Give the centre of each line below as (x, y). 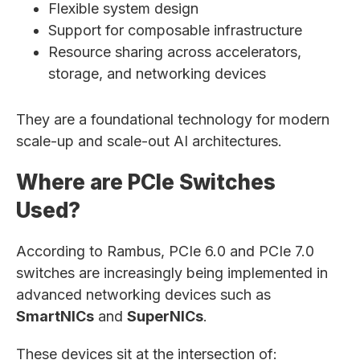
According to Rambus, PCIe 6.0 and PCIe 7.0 (165, 251)
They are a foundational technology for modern (173, 119)
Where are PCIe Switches (146, 182)
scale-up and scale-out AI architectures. (149, 141)
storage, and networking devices (157, 74)
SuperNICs (165, 316)
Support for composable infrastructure (175, 30)
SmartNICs (55, 316)
